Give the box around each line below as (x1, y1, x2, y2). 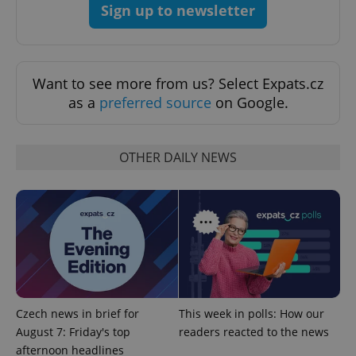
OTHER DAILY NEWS (119, 149, 237, 167)
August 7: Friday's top (16, 324, 130, 340)
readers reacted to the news (178, 324, 329, 340)
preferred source (99, 93, 211, 113)
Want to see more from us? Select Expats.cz (33, 74, 323, 94)
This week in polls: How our (178, 306, 324, 322)
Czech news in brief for (16, 306, 139, 322)
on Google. (211, 93, 288, 113)
